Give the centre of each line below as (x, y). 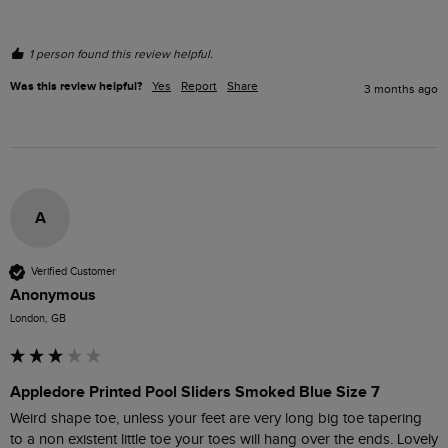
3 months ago (401, 88)
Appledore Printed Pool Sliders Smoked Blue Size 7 (195, 391)
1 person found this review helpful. (121, 53)
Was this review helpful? (76, 86)
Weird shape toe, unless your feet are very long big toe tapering (216, 418)
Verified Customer (73, 272)
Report (199, 85)
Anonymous (53, 294)
